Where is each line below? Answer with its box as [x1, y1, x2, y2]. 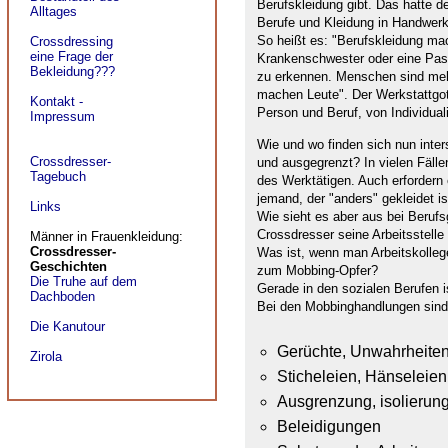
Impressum [30, 109, 95, 124]
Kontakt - [30, 94, 83, 109]
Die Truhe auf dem [30, 274, 137, 289]
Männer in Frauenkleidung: [30, 229, 183, 244]
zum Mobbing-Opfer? [257, 262, 378, 278]
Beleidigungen [277, 418, 381, 436]
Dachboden [30, 289, 95, 304]
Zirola [30, 349, 62, 364]
